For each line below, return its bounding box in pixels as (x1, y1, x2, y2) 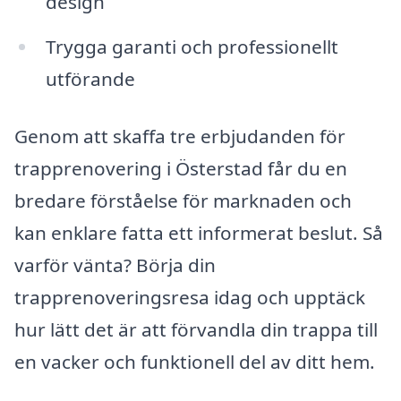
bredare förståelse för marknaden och (14, 187, 352, 213)
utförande (45, 66, 135, 92)
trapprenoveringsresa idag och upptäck (14, 284, 365, 310)
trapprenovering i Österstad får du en (14, 155, 347, 181)
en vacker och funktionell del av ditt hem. (14, 348, 375, 374)
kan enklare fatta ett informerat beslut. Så (14, 219, 383, 245)
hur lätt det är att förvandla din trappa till (14, 316, 378, 342)
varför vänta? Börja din (14, 252, 216, 277)
